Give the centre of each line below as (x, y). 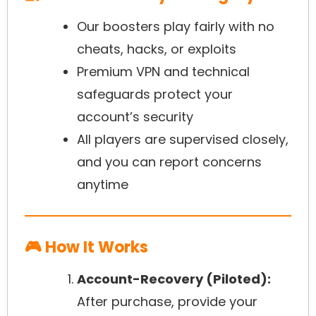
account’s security (135, 117)
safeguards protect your (155, 95)
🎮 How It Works (86, 248)
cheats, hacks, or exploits (157, 49)
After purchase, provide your (167, 302)
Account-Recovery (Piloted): (174, 279)
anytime (103, 185)
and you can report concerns (169, 162)
